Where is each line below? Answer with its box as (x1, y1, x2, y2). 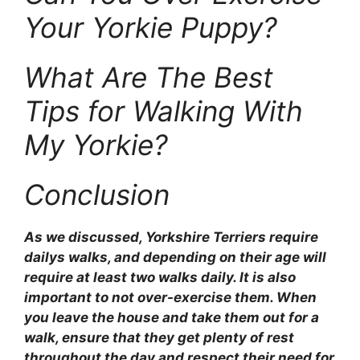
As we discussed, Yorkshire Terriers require (24, 228, 318, 245)
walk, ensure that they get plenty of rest (24, 329, 294, 346)
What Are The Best (24, 59, 273, 94)
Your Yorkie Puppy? (24, 10, 277, 44)
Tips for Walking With (24, 93, 303, 128)
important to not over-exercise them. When (24, 288, 317, 305)
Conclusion (24, 177, 170, 211)
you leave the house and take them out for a (24, 309, 319, 325)
